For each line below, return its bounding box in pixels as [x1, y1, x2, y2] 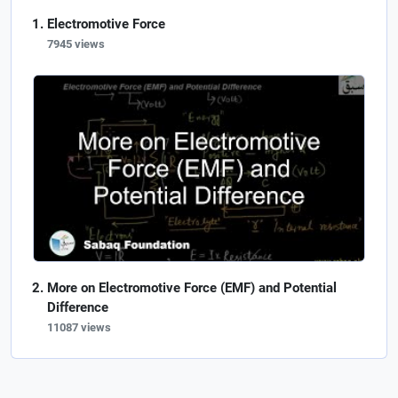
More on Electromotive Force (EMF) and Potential [47, 280, 337, 297]
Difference [47, 299, 108, 316]
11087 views [47, 321, 111, 335]
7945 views [47, 37, 105, 51]
